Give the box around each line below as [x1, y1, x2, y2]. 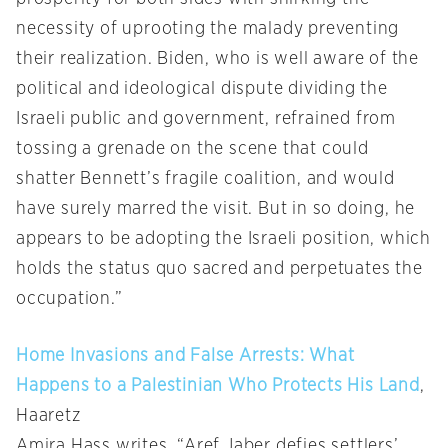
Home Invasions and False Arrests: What [16, 347, 355, 366]
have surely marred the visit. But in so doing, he [16, 200, 416, 219]
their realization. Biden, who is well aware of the [16, 50, 419, 69]
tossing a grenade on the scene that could [16, 140, 369, 159]
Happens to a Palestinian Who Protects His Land [16, 377, 420, 396]
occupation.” [16, 290, 123, 309]
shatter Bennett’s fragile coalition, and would [16, 170, 395, 189]
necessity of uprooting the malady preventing [16, 20, 400, 39]
